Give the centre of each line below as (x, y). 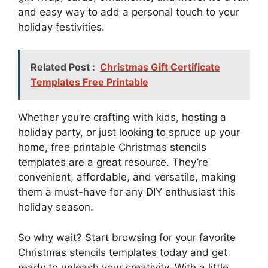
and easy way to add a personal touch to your (129, 12)
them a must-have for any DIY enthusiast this (127, 192)
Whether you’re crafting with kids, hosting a (122, 117)
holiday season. (56, 207)
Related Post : (63, 67)
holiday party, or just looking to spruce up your (129, 132)
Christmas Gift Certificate (160, 67)
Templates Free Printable (89, 82)
